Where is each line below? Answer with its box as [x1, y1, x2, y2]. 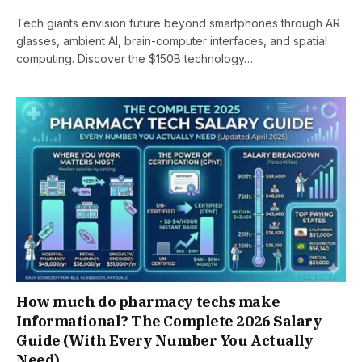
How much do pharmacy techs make [16, 293, 280, 312]
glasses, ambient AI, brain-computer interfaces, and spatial [16, 33, 327, 48]
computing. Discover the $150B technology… [16, 51, 253, 65]
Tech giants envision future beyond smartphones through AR [16, 15, 340, 30]
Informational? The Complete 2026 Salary [16, 312, 322, 331]
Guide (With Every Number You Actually [16, 331, 314, 351]
